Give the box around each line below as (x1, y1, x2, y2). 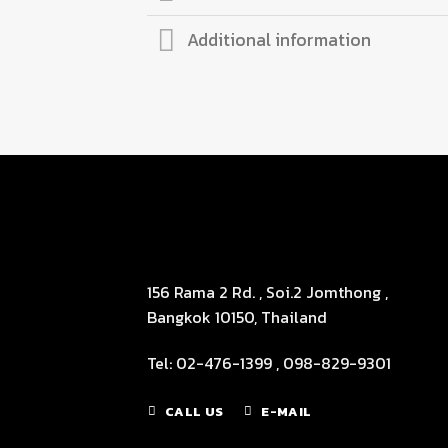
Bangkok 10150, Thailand (147, 304, 327, 329)
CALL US (164, 402, 224, 422)
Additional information (187, 27, 372, 54)
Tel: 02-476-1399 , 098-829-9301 (147, 350, 391, 375)
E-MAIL (261, 402, 312, 422)
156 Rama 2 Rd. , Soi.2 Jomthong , (147, 279, 388, 304)
